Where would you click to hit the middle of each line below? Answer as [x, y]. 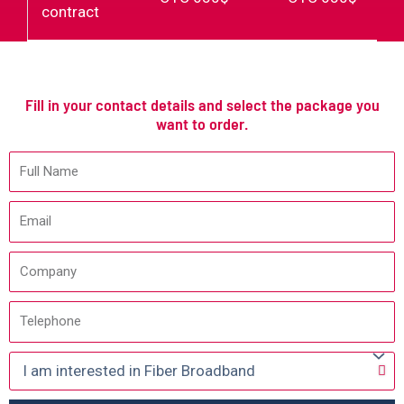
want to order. [202, 123]
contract [70, 11]
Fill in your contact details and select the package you [202, 104]
